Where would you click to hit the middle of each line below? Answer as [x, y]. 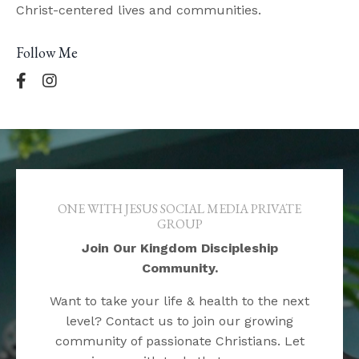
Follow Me [47, 52]
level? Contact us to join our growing [179, 321]
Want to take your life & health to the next [179, 301]
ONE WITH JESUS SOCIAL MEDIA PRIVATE [179, 208]
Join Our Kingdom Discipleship [179, 248]
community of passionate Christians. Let [179, 341]
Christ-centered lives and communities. [139, 10]
